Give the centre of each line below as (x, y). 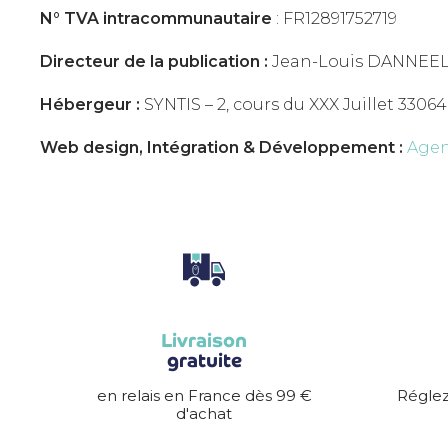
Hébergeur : (90, 104)
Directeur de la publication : (154, 61)
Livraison (204, 340)
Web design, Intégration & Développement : (221, 147)
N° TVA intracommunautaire (156, 18)
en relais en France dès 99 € (204, 396)
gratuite (204, 360)
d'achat (204, 414)
